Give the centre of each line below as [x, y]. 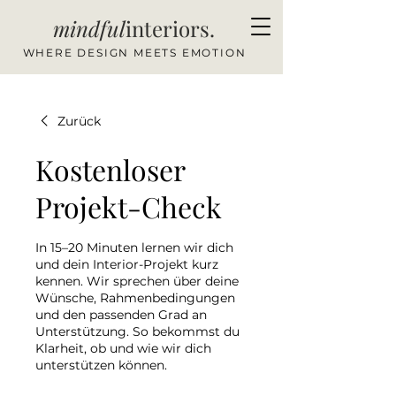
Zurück [79, 121]
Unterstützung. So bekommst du [137, 331]
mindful [89, 28]
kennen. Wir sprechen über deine [137, 281]
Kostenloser [110, 169]
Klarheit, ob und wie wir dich [123, 348]
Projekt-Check [129, 206]
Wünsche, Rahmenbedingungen [135, 298]
